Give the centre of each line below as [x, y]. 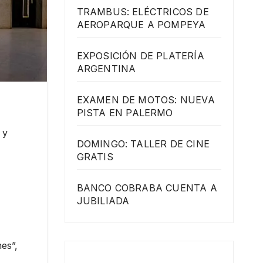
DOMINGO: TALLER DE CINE [143, 144]
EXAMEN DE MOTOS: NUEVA [146, 100]
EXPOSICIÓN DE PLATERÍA [140, 55]
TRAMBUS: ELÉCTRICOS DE [143, 11]
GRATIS [95, 156]
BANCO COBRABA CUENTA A [147, 188]
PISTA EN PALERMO [125, 112]
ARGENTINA [106, 68]
